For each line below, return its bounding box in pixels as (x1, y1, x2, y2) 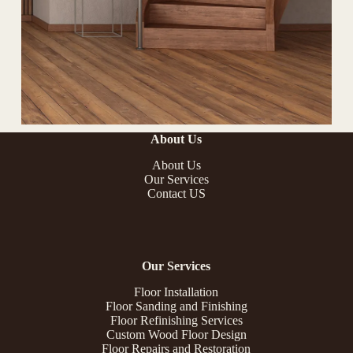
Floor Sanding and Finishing (105, 299, 247, 313)
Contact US (147, 186, 206, 200)
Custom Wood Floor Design (106, 327, 247, 341)
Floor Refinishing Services (110, 313, 243, 327)
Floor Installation (134, 284, 219, 299)
